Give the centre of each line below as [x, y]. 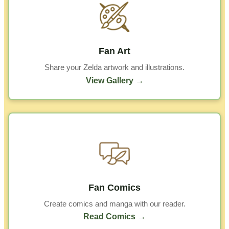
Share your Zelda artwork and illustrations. [114, 67]
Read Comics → [114, 217]
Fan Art [114, 51]
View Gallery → [114, 80]
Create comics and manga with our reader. [114, 203]
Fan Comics [114, 187]
